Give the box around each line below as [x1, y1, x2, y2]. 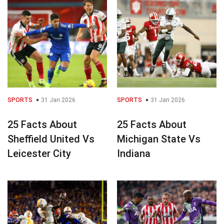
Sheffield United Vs [7, 132, 94, 145]
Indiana [117, 147, 150, 159]
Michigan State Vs [117, 132, 200, 145]
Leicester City [7, 147, 71, 159]
